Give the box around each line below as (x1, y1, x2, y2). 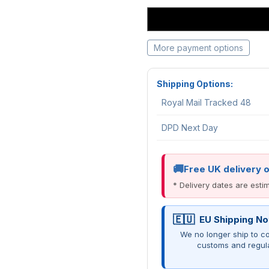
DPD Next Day (162, 122, 218, 133)
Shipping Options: (157, 79, 233, 89)
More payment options (154, 43, 243, 53)
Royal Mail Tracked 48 (162, 97, 251, 108)
